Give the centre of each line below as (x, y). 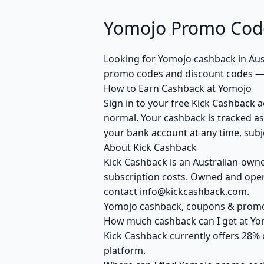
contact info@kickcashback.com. (176, 192)
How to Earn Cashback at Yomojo (178, 88)
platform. (125, 250)
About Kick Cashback (150, 147)
